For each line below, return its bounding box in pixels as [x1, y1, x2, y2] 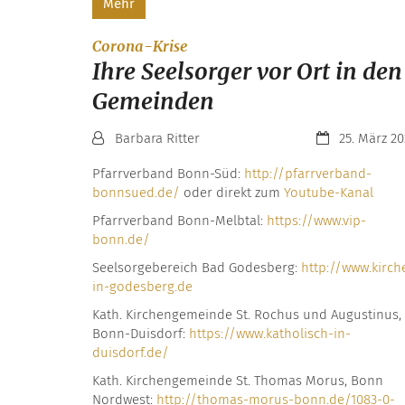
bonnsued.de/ [92, 184, 180, 202]
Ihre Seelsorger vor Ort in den [92, 57, 402, 87]
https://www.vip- [267, 212, 366, 230]
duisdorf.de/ [92, 344, 169, 362]
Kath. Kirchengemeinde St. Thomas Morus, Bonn [92, 372, 383, 390]
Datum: [316, 129, 358, 146]
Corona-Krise [92, 36, 187, 55]
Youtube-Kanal [284, 184, 373, 202]
